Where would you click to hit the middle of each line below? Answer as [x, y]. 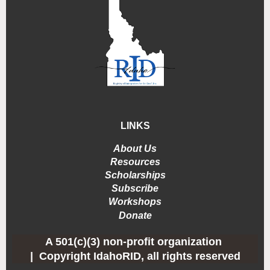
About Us [135, 149]
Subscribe [135, 189]
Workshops [135, 202]
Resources [135, 162]
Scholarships [135, 175]
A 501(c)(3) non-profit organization [135, 242]
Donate [135, 216]
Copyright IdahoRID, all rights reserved [140, 256]
